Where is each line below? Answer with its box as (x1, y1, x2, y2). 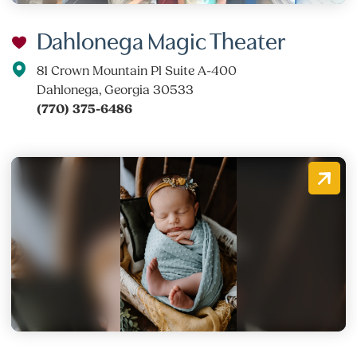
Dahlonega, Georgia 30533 (37, 82, 194, 97)
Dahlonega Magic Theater (37, 22, 286, 55)
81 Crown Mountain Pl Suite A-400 (37, 63, 237, 78)
